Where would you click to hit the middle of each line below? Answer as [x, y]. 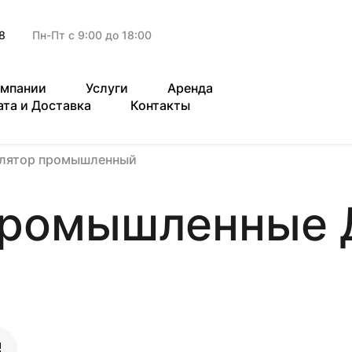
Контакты [160, 105]
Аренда [190, 88]
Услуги [107, 88]
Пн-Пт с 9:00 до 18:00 [92, 35]
